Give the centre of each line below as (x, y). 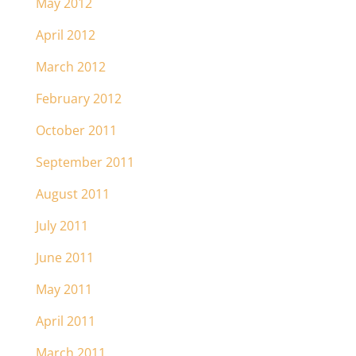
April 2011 (65, 321)
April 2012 (65, 35)
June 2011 (64, 257)
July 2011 (62, 226)
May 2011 (64, 289)
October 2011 (76, 130)
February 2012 (78, 99)
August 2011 (72, 194)
